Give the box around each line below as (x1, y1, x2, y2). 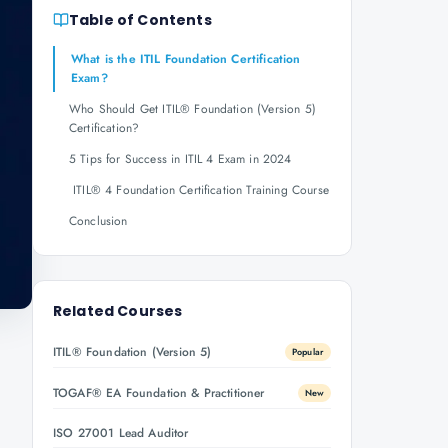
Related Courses (53, 301, 183, 321)
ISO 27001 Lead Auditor (53, 424, 189, 442)
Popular (291, 345, 324, 358)
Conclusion (69, 212, 128, 230)
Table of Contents (69, 10, 212, 30)
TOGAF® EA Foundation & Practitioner (53, 384, 265, 402)
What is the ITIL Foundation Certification (71, 50, 301, 68)
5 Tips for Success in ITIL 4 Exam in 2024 (69, 150, 292, 168)
